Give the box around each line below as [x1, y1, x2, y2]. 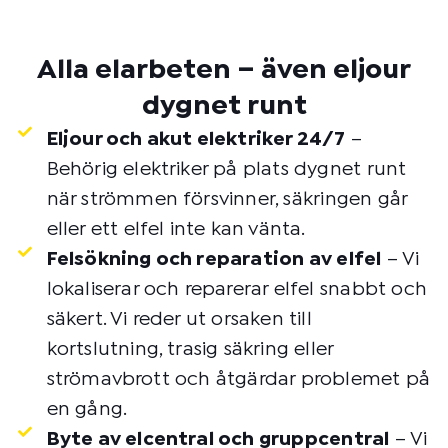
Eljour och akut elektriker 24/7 [46, 131, 346, 148]
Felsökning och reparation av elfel [46, 251, 382, 268]
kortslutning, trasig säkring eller [46, 341, 334, 358]
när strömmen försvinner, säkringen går [46, 191, 408, 208]
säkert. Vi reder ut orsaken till [46, 311, 312, 328]
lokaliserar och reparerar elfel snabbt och [46, 281, 427, 298]
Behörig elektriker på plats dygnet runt [46, 161, 407, 178]
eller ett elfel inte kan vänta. [46, 221, 306, 238]
